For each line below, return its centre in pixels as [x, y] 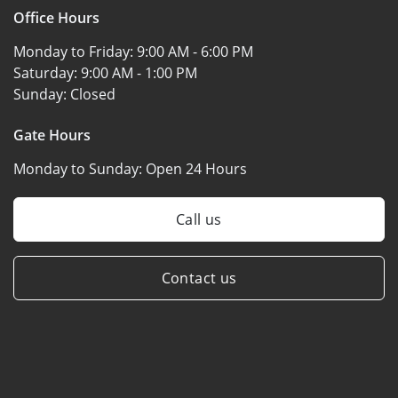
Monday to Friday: [75, 51]
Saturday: [47, 72]
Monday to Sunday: [80, 168]
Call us [199, 219]
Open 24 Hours [196, 168]
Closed [93, 94]
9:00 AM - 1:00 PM [139, 72]
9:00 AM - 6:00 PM [195, 51]
